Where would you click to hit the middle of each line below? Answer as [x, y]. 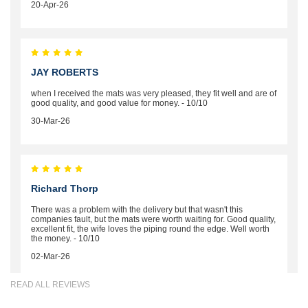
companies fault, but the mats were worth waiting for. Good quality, [153, 220]
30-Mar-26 [51, 121]
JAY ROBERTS [65, 73]
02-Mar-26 [51, 257]
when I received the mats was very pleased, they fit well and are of [154, 94]
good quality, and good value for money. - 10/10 [119, 103]
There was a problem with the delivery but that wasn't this [137, 210]
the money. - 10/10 [65, 239]
